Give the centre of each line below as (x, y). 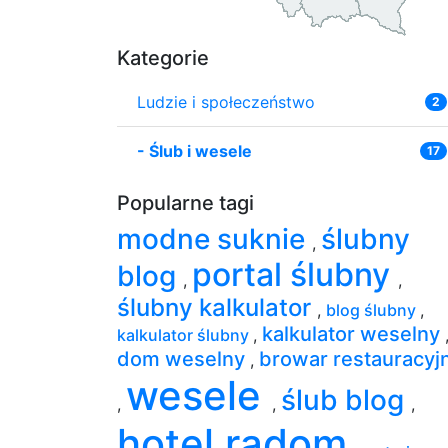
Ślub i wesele (200, 150)
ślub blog (346, 399)
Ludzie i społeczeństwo (226, 101)
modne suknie (214, 238)
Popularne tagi (185, 202)
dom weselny (183, 358)
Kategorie (163, 57)
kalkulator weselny (353, 333)
